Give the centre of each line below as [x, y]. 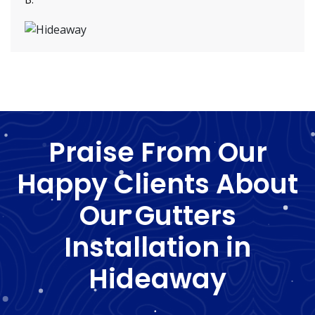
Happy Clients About [157, 184]
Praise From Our [157, 152]
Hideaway [157, 278]
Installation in [157, 247]
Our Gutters [157, 215]
